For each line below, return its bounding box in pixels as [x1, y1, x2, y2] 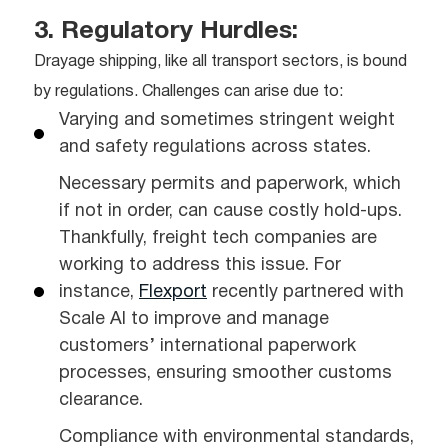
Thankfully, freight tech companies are [59, 229, 377, 247]
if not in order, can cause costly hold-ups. [59, 202, 402, 220]
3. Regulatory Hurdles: [34, 19, 298, 43]
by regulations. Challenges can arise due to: [34, 84, 343, 99]
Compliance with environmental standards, [59, 428, 414, 446]
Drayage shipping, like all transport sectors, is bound [34, 54, 407, 69]
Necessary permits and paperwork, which [59, 175, 401, 193]
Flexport [139, 283, 207, 301]
